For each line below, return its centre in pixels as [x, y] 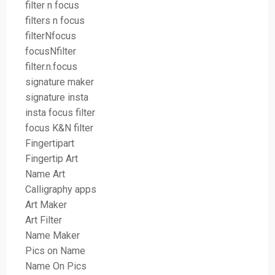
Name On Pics [56, 266]
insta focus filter [60, 112]
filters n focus [55, 20]
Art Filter [44, 220]
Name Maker [53, 235]
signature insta [57, 97]
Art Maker [46, 204]
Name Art [45, 174]
